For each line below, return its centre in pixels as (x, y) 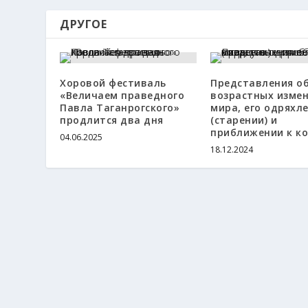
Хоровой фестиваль (113, 83)
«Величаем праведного (122, 96)
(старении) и (244, 120)
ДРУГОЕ (84, 24)
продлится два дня (112, 120)
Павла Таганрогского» (120, 108)
